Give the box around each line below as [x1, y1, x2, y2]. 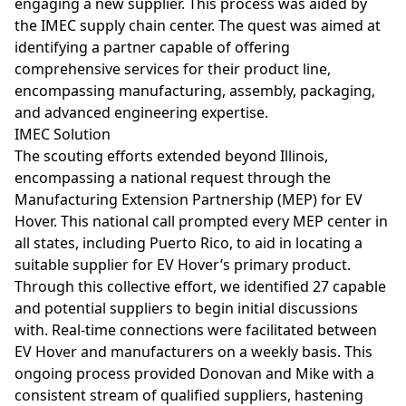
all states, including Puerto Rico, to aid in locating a [14, 233, 362, 254]
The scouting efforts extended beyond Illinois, [14, 146, 328, 167]
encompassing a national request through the [14, 168, 331, 188]
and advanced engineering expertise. [14, 102, 268, 123]
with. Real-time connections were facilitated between [14, 320, 377, 341]
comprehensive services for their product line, [14, 59, 331, 80]
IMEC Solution [14, 124, 111, 145]
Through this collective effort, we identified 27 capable [14, 276, 386, 297]
